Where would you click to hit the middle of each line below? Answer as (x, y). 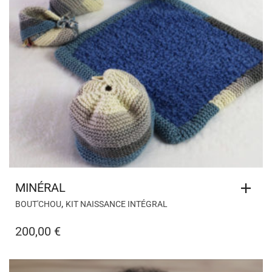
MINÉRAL (40, 187)
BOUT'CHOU (38, 204)
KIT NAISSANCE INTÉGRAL (117, 204)
